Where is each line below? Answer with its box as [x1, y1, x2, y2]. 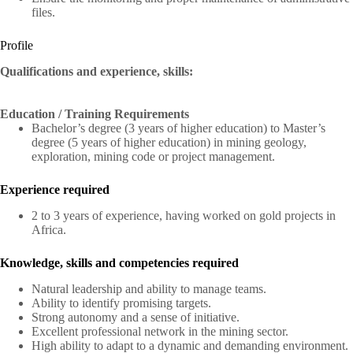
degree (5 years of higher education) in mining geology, [32, 136, 307, 150]
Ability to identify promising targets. [32, 295, 211, 310]
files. [32, 6, 55, 20]
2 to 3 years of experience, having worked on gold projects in [32, 208, 336, 222]
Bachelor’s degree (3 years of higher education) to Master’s [32, 121, 325, 136]
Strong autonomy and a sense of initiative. [32, 310, 240, 324]
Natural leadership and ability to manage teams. [32, 281, 266, 295]
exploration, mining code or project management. [32, 150, 275, 164]
